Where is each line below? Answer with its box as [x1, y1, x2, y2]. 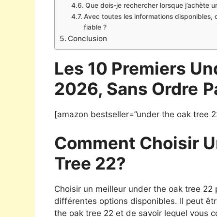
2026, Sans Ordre [54, 78, 198, 99]
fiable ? [83, 23, 107, 31]
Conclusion [68, 33, 108, 43]
